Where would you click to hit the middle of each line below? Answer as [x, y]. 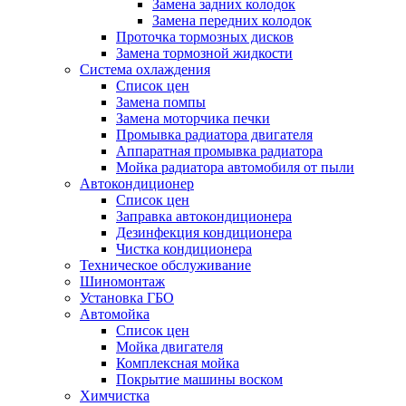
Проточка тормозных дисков [205, 37]
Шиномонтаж [122, 281]
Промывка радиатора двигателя [214, 135]
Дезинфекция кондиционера [204, 232]
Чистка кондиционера [184, 249]
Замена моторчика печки [193, 118]
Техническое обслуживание [165, 265]
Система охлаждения [145, 69]
